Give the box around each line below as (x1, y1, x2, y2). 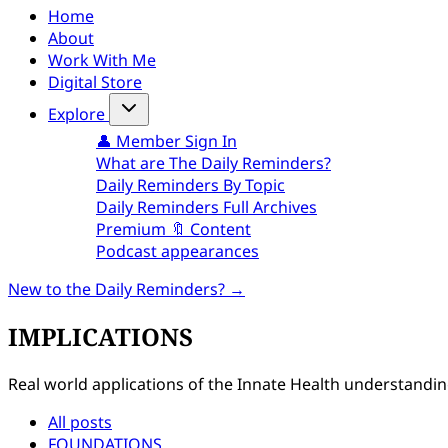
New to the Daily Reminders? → (8, 278, 245, 300)
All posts (48, 410, 112, 433)
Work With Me (48, 49, 156, 71)
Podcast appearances (96, 240, 259, 262)
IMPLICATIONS (8, 319, 193, 353)
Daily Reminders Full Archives (96, 196, 317, 218)
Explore (48, 103, 105, 125)
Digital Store (48, 71, 142, 93)
